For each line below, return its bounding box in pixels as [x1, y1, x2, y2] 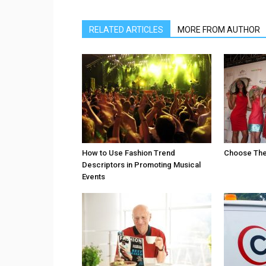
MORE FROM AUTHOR [178, 25, 260, 34]
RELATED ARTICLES [89, 25, 163, 34]
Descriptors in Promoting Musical [82, 160, 201, 169]
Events [82, 172, 105, 181]
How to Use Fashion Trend [82, 148, 175, 157]
